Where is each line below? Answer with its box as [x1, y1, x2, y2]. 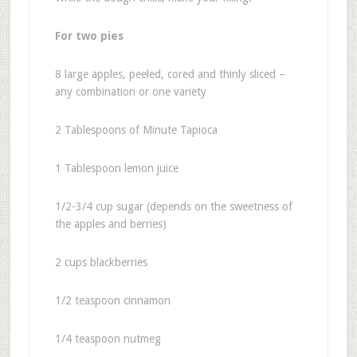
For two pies [54, 29, 124, 42]
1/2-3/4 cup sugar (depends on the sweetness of [54, 199, 292, 213]
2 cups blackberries [54, 255, 147, 269]
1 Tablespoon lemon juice [54, 161, 178, 175]
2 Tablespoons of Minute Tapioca [54, 123, 218, 136]
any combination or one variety [54, 84, 206, 98]
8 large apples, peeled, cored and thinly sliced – [54, 67, 285, 80]
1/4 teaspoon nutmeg [54, 331, 161, 345]
